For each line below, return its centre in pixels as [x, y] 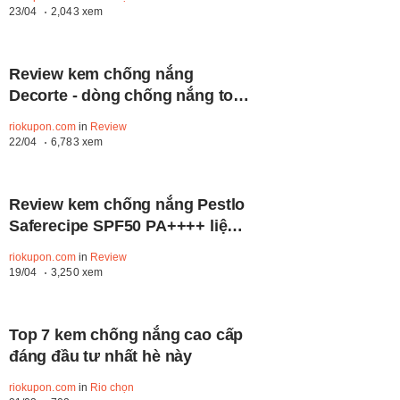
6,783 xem [77, 142]
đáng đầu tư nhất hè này [101, 357]
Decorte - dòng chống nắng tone [130, 96]
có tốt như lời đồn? [82, 248]
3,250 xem [77, 273]
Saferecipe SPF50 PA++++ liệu [123, 226]
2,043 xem [77, 12]
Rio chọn [112, 388]
